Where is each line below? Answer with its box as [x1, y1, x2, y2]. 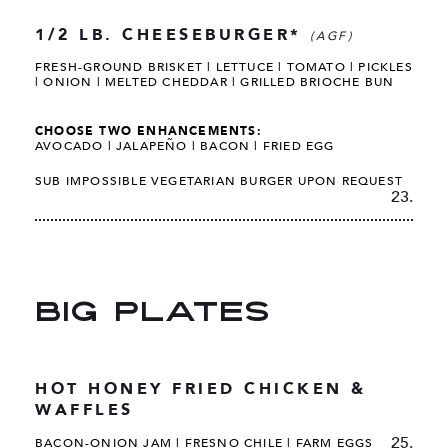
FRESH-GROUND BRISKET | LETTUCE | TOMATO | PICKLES [35, 59, 413, 76]
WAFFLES [35, 398, 134, 421]
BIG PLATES [35, 299, 270, 328]
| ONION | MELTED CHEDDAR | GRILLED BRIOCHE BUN [35, 74, 395, 91]
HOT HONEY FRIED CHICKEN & [35, 377, 367, 400]
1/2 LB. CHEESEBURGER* [35, 24, 311, 47]
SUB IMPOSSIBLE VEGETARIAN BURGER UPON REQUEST [35, 172, 404, 189]
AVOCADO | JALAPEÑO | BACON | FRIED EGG [35, 138, 335, 155]
